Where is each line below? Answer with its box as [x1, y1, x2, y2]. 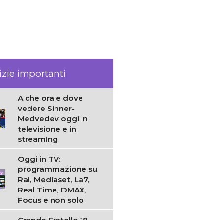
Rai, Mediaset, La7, [18, 174, 90, 184]
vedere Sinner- [18, 103, 75, 113]
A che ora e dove [18, 93, 83, 103]
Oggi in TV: [18, 154, 61, 164]
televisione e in [18, 124, 77, 134]
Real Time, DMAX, [18, 185, 87, 194]
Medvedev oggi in [18, 113, 88, 123]
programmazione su [18, 164, 98, 174]
